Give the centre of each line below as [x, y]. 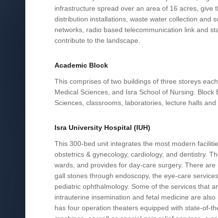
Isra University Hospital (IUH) [102, 127]
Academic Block [81, 65]
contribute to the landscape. [97, 40]
